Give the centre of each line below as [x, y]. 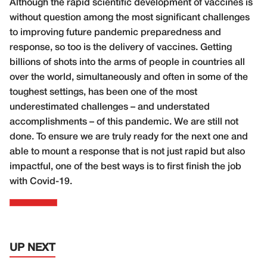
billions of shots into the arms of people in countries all [127, 62]
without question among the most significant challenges [130, 18]
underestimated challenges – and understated [110, 107]
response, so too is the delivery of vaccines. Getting [121, 47]
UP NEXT [32, 248]
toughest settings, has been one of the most [103, 92]
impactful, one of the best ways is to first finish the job [125, 167]
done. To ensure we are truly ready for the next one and [129, 137]
